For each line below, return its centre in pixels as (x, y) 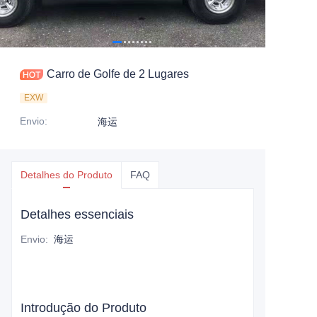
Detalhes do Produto (67, 175)
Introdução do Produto (83, 308)
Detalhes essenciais (77, 214)
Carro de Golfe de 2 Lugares (118, 74)
